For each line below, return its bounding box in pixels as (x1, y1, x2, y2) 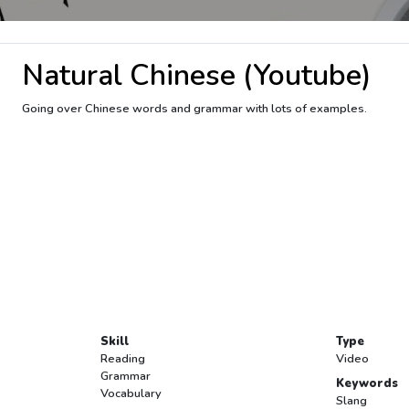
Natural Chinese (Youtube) (21, 55, 372, 95)
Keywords (336, 375, 399, 393)
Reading (100, 351, 145, 368)
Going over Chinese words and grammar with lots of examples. (21, 100, 367, 117)
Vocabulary (100, 385, 162, 403)
